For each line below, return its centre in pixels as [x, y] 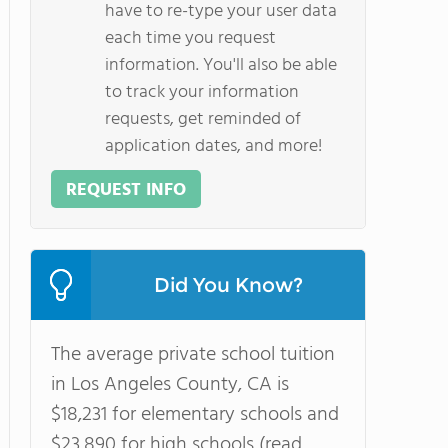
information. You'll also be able [221, 65]
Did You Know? [228, 285]
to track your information [202, 92]
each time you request [190, 38]
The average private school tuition [193, 355]
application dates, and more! [213, 146]
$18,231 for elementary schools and [195, 415]
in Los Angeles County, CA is [170, 385]
